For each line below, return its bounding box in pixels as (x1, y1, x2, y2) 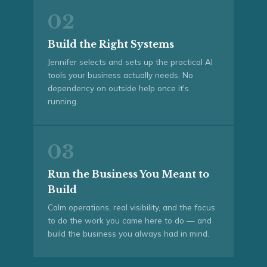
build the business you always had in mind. (48, 228, 209, 238)
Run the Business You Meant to (48, 167, 209, 180)
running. (48, 95, 78, 106)
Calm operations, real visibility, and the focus (48, 201, 215, 212)
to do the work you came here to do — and (48, 215, 212, 225)
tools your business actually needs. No (48, 69, 193, 80)
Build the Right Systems (48, 38, 174, 50)
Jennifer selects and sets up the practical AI (48, 56, 213, 67)
